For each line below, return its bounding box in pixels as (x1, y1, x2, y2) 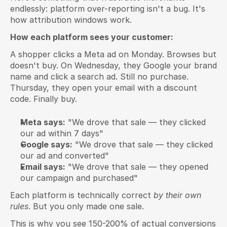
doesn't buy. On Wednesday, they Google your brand (10, 60, 217, 70)
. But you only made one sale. (28, 201, 144, 211)
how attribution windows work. (10, 15, 132, 25)
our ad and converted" (20, 150, 109, 161)
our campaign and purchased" (20, 173, 138, 183)
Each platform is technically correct (10, 190, 154, 200)
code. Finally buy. (10, 94, 77, 104)
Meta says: (20, 117, 65, 127)
